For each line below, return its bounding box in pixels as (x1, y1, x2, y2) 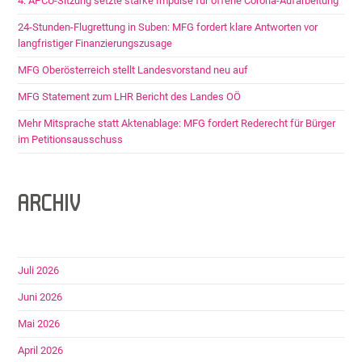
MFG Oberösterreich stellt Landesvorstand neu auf (18, 63, 249, 76)
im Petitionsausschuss (18, 133, 124, 145)
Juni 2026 (18, 290, 63, 303)
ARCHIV (18, 192, 82, 217)
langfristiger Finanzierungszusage (18, 36, 173, 49)
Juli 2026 (18, 263, 60, 276)
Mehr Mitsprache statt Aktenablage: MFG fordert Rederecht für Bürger (18, 116, 336, 129)
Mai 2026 (18, 317, 61, 330)
